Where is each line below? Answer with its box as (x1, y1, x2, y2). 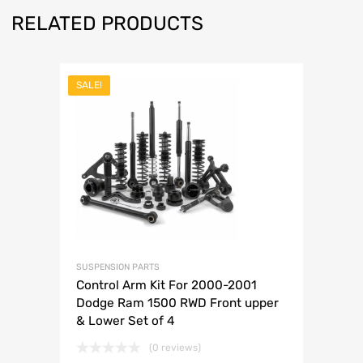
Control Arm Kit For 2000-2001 (76, 278, 257, 293)
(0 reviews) (149, 342, 201, 354)
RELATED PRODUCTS (11, 12, 203, 36)
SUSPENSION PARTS (76, 262, 160, 273)
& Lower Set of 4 (76, 314, 175, 329)
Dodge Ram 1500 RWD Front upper (76, 296, 279, 311)
